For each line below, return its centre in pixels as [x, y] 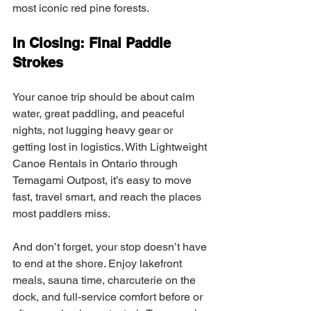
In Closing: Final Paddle [94, 43]
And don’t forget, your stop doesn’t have [111, 247]
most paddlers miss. [61, 213]
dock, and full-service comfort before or [109, 297]
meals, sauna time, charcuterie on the [106, 280]
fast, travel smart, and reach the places [108, 197]
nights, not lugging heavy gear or [94, 130]
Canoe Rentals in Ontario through [96, 163]
